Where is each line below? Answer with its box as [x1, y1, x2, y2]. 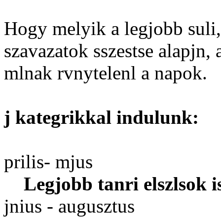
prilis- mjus [4, 151, 172, 173]
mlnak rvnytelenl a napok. [4, 62, 207, 84]
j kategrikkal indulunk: [4, 107, 199, 128]
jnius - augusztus [4, 195, 174, 217]
